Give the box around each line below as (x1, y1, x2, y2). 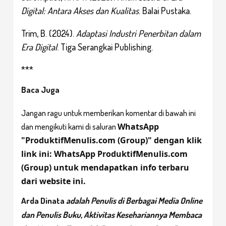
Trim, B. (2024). (21, 27, 76, 39)
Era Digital (21, 41, 57, 52)
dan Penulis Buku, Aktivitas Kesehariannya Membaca (21, 209, 202, 220)
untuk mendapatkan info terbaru (51, 161, 189, 173)
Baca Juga (21, 84, 60, 95)
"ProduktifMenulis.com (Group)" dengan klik (21, 134, 202, 146)
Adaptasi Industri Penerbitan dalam (76, 27, 201, 39)
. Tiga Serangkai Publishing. (57, 41, 153, 52)
